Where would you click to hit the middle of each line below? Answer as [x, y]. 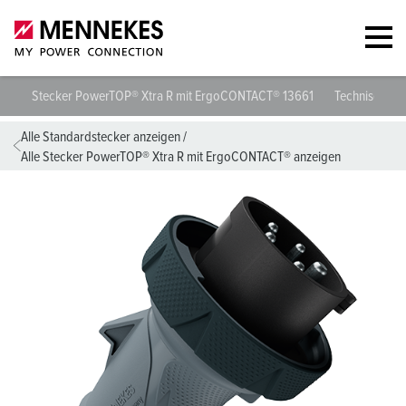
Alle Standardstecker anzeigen [101, 137]
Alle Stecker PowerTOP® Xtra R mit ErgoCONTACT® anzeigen [181, 157]
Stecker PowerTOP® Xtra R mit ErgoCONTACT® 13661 [174, 96]
